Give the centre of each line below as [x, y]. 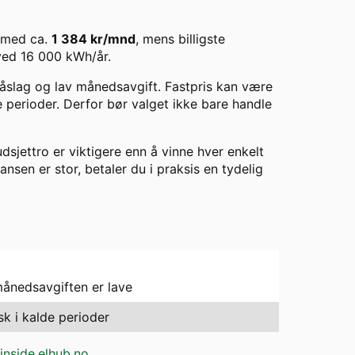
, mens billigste [180, 39]
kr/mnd [111, 39]
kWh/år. [86, 57]
